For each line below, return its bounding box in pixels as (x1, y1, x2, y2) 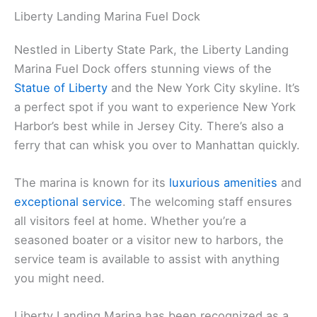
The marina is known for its (14, 175, 169, 190)
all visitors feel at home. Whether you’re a (14, 213, 246, 228)
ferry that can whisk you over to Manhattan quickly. (14, 137, 300, 152)
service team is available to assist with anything (14, 251, 279, 266)
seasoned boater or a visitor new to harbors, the (14, 232, 284, 247)
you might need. (14, 270, 105, 285)
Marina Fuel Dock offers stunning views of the (14, 61, 272, 76)
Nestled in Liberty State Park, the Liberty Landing (14, 42, 289, 57)
